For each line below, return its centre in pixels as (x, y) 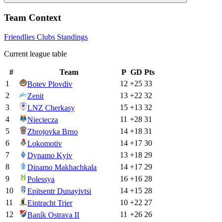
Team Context (32, 18)
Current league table (35, 54)
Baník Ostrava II (53, 215)
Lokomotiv (45, 143)
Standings (71, 37)
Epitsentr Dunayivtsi (59, 191)
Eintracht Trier (50, 203)
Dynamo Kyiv (50, 155)
